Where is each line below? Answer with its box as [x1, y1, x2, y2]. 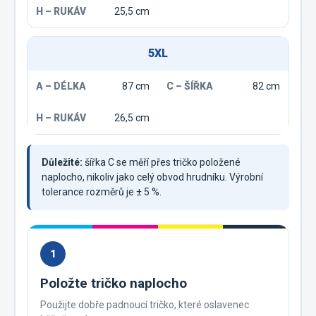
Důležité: [42, 157, 83, 169]
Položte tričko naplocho [40, 275, 187, 292]
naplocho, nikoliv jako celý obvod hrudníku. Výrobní [42, 171, 263, 183]
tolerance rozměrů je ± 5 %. [42, 186, 162, 198]
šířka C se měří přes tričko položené [83, 157, 241, 169]
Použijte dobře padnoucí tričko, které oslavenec [40, 299, 249, 311]
